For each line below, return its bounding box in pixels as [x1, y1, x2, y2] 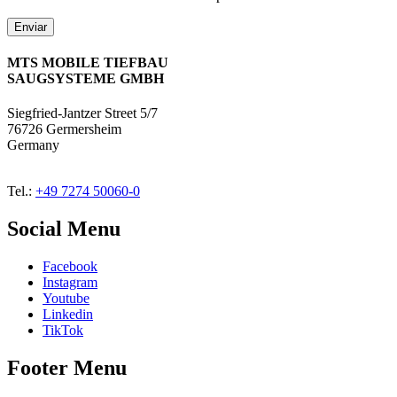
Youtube [43, 290, 90, 306]
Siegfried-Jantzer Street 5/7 [7, 105, 161, 121]
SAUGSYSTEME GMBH [7, 70, 164, 86]
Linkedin [43, 306, 93, 322]
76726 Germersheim [7, 121, 121, 137]
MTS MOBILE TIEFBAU [7, 54, 172, 70]
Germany [7, 137, 59, 153]
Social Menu [7, 217, 121, 241]
